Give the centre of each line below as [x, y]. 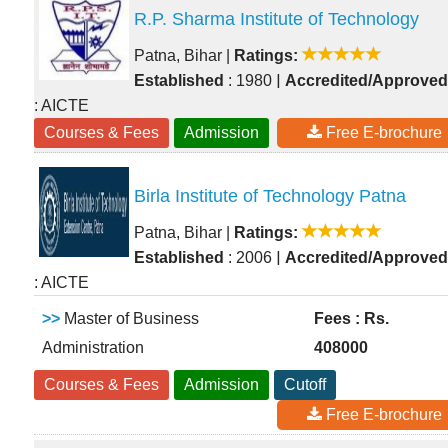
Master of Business [129, 318]
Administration [93, 347]
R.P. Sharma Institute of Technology [276, 19]
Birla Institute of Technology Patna [270, 196]
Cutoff [305, 384]
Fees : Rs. [351, 318]
